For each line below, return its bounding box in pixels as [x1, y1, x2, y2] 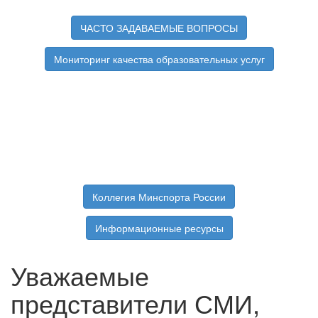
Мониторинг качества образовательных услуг [53, 52, 265, 67]
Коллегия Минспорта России [92, 190, 226, 204]
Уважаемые [11, 257, 149, 294]
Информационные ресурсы [94, 221, 224, 236]
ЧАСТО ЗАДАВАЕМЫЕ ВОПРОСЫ [80, 21, 238, 35]
